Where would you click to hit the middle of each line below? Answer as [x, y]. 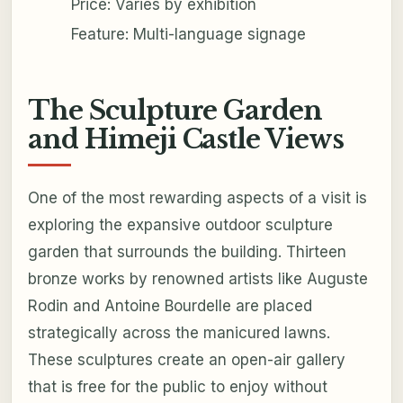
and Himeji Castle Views [186, 139]
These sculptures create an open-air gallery [186, 359]
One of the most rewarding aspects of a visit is [197, 197]
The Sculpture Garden [175, 110]
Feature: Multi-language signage [188, 34]
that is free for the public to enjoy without [177, 386]
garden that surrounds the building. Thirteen [187, 251]
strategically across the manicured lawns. [179, 332]
